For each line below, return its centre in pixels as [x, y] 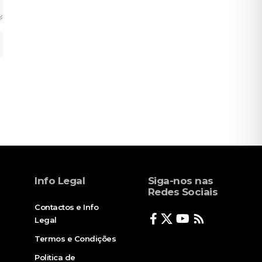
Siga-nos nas [180, 181]
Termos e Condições [75, 239]
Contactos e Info [67, 207]
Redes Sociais [183, 192]
